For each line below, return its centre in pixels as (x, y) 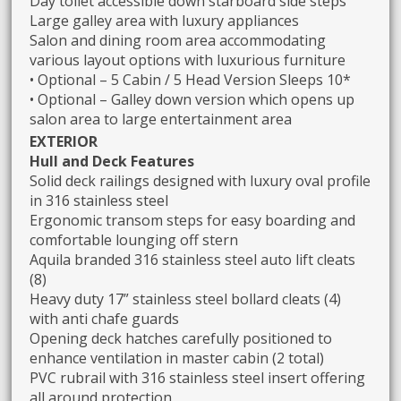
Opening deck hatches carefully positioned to (181, 338)
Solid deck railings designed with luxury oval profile (200, 180)
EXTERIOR (64, 141)
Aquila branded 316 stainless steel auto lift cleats (193, 259)
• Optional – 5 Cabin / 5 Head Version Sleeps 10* (191, 79)
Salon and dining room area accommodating (178, 40)
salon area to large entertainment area (161, 119)
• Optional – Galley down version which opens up (192, 99)
